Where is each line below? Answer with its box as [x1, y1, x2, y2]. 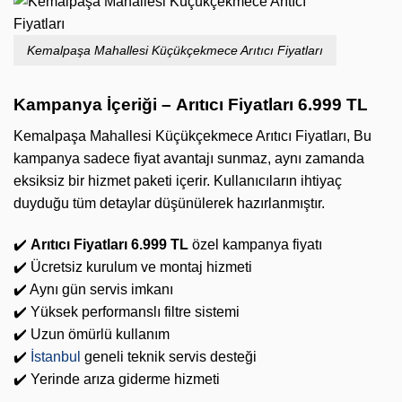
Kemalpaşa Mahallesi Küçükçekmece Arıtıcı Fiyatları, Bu [13, 127, 371, 144]
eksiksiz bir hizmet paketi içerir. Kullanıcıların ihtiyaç [13, 172, 342, 188]
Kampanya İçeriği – [13, 95, 176, 115]
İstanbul [31, 348, 81, 364]
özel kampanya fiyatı [188, 236, 322, 252]
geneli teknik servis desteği [81, 348, 257, 364]
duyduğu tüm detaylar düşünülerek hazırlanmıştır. [13, 195, 325, 211]
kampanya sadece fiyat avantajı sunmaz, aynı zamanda [13, 150, 364, 166]
